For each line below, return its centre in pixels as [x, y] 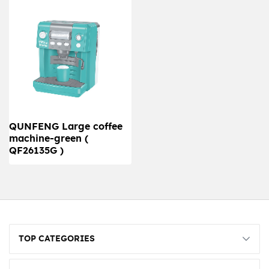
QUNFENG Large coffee [66, 126]
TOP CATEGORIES [57, 239]
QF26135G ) [36, 150]
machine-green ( [49, 138]
